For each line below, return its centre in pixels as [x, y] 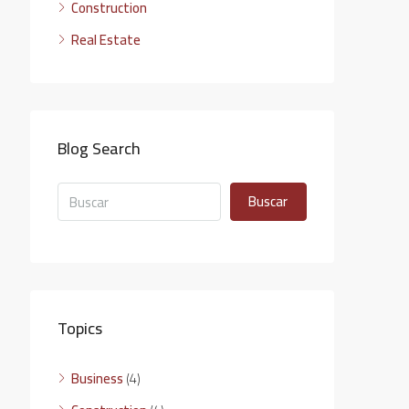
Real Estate [106, 40]
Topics [80, 328]
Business [97, 378]
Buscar [268, 201]
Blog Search [99, 148]
